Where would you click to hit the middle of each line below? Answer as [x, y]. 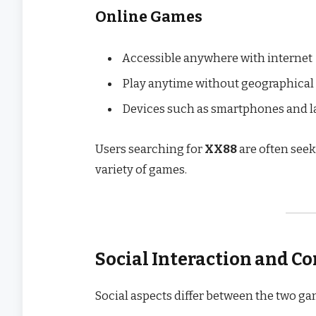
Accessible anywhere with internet [217, 57]
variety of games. [141, 169]
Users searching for [150, 148]
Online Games [149, 17]
